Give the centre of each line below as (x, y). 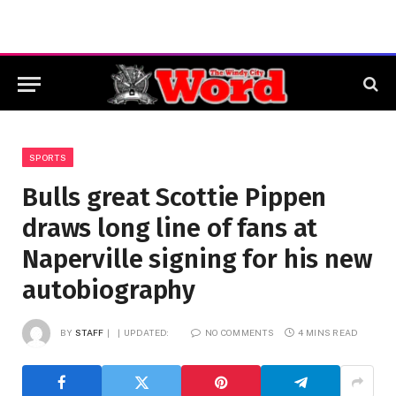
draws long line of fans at (170, 228)
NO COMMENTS (240, 332)
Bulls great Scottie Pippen (175, 198)
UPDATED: (147, 332)
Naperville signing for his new (197, 259)
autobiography (109, 290)
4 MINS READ (328, 332)
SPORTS (48, 157)
